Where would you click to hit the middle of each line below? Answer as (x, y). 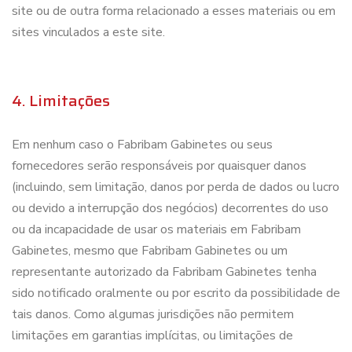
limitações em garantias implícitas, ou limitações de (152, 335)
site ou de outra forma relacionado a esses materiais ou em (174, 11)
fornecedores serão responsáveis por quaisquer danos (159, 166)
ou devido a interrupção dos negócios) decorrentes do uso (170, 208)
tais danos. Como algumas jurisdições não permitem (153, 314)
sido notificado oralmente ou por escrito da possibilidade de (176, 293)
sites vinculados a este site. (88, 32)
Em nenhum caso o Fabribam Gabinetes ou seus (142, 145)
